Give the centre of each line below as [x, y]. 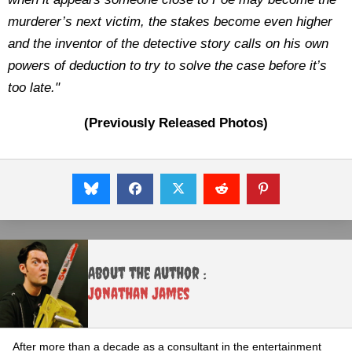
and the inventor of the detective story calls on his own [168, 44]
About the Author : [147, 273]
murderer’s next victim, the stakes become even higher [170, 22]
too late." [34, 88]
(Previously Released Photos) [176, 123]
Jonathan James [139, 293]
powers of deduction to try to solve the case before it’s [167, 66]
